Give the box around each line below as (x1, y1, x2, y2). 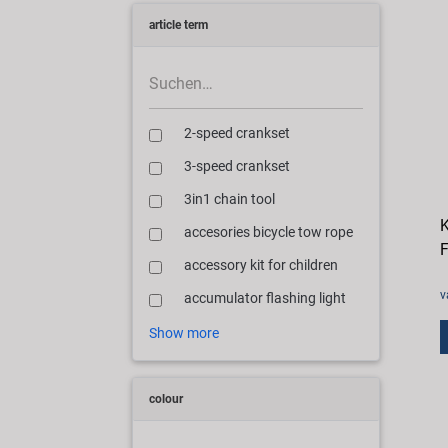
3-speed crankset (184, 157, 290, 175)
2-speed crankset (184, 124, 290, 142)
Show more (149, 324, 219, 341)
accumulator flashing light (184, 289, 346, 307)
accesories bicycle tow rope (184, 223, 353, 241)
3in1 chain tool (184, 190, 275, 208)
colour (149, 391, 183, 406)
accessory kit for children (184, 256, 338, 274)
